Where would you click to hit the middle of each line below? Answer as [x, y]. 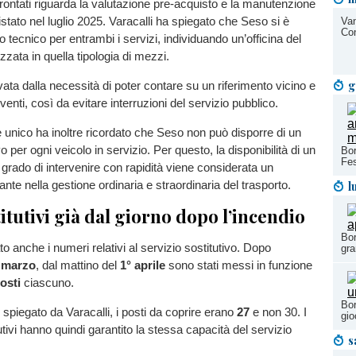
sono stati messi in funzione [239, 265]
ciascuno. [47, 282]
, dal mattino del [78, 265]
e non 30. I [278, 311]
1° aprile [143, 265]
